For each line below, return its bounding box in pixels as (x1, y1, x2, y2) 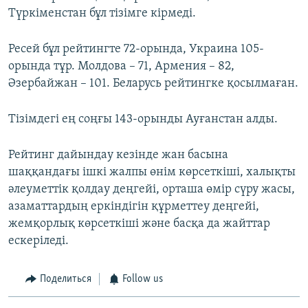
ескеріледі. (8, 234, 69, 248)
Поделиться (39, 274, 91, 285)
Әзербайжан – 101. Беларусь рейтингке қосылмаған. (8, 77, 298, 91)
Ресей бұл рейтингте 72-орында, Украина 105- (8, 43, 264, 56)
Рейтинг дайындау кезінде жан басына (8, 148, 228, 162)
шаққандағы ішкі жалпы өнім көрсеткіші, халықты (8, 166, 296, 179)
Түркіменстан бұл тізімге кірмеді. (8, 7, 196, 21)
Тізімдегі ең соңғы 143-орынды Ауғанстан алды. (8, 113, 278, 126)
